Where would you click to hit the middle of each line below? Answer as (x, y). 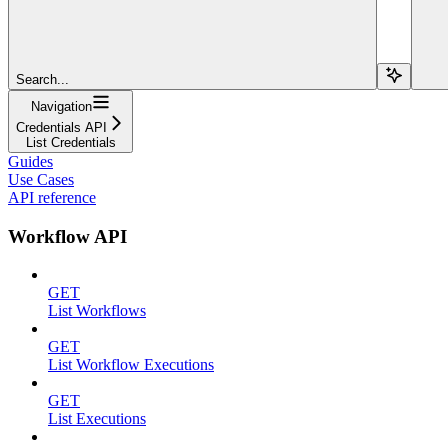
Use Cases (41, 179)
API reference (52, 197)
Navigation (61, 106)
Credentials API (61, 127)
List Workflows (97, 311)
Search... (42, 79)
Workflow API (67, 236)
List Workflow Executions (131, 365)
